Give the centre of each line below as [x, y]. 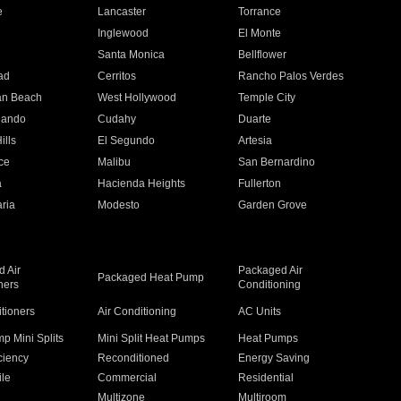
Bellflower [263, 55]
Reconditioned [133, 358]
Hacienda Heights [141, 183]
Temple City [267, 98]
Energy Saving [274, 358]
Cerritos [116, 76]
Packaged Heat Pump [150, 277]
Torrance [260, 12]
